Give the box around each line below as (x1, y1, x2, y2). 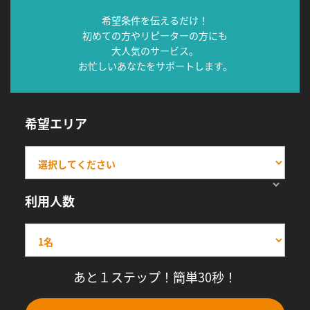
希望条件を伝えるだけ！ (102, 13, 208, 28)
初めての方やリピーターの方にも (82, 28, 228, 43)
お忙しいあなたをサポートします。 (77, 59, 232, 73)
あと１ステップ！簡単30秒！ (73, 267, 237, 286)
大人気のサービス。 (111, 44, 199, 58)
